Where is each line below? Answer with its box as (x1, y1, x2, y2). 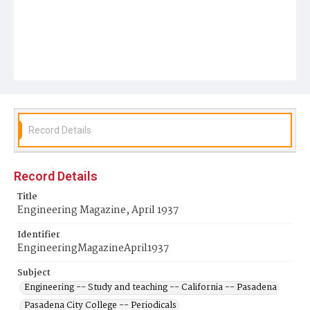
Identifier (17, 228, 60, 242)
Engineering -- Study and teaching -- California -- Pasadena (24, 280, 277, 295)
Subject (17, 266, 51, 280)
